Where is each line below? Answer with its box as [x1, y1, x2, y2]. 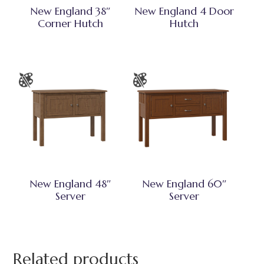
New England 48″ [29, 177, 111, 191]
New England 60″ [141, 177, 227, 191]
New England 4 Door [134, 4, 235, 18]
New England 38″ [29, 4, 111, 18]
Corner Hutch [37, 16, 103, 31]
